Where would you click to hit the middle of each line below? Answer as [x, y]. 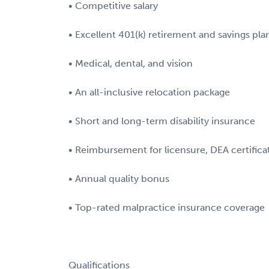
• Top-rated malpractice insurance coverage [167, 207]
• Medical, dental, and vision [131, 63]
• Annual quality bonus [119, 178]
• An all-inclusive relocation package [149, 92]
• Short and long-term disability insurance [162, 121]
